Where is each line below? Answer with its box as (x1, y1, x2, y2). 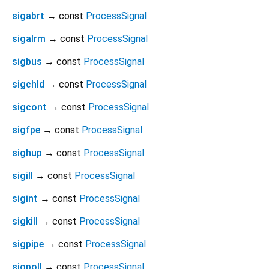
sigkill (12, 216, 38, 228)
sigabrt (12, 10, 44, 22)
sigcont (12, 101, 47, 113)
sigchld (12, 79, 44, 91)
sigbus (12, 56, 42, 68)
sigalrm (12, 33, 46, 45)
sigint (12, 193, 38, 205)
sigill (12, 170, 33, 182)
